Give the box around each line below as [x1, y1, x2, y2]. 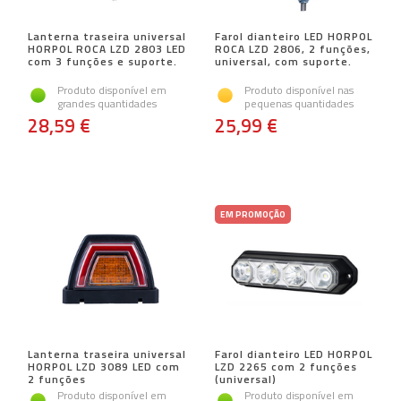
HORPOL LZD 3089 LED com [28, 358, 180, 376]
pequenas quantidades [244, 95, 354, 113]
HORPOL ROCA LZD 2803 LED [28, 40, 186, 58]
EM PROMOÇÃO [220, 208, 286, 222]
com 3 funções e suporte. [28, 53, 177, 71]
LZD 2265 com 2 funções [215, 358, 357, 376]
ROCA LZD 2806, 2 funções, [215, 40, 371, 58]
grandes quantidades [57, 95, 157, 113]
